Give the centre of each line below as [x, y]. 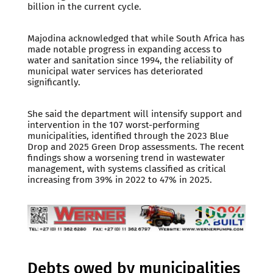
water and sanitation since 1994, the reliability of [130, 60]
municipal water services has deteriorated [115, 71]
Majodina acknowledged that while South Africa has [136, 38]
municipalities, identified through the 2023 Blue [128, 136]
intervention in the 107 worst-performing [113, 125]
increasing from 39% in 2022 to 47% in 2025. [119, 179]
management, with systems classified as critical [126, 168]
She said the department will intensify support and [134, 114]
